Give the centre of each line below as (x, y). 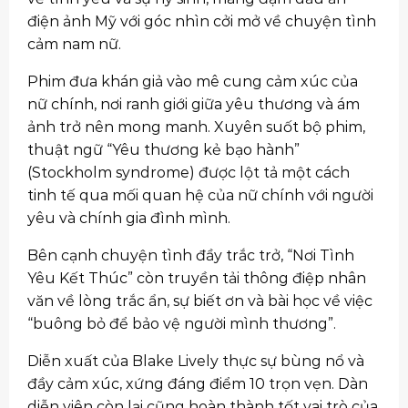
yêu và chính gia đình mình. (129, 219)
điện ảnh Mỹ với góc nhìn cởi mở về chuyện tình (202, 22)
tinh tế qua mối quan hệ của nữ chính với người (200, 196)
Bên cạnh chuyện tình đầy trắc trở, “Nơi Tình (191, 256)
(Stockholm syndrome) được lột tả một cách (189, 173)
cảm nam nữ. (74, 45)
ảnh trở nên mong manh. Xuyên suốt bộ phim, (196, 127)
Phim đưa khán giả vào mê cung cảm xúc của (193, 82)
